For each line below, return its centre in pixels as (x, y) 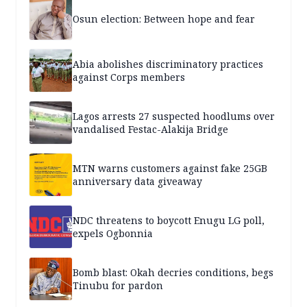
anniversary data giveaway (137, 182)
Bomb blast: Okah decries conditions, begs (173, 273)
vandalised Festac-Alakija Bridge (150, 130)
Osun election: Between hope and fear (164, 19)
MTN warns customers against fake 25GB (170, 169)
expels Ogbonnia (113, 234)
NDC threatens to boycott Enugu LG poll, (169, 221)
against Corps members (129, 77)
